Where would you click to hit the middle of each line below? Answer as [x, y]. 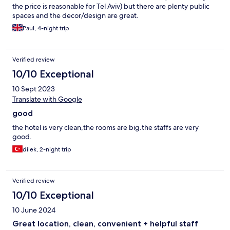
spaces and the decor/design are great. [75, 16]
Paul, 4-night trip [46, 28]
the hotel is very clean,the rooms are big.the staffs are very [106, 128]
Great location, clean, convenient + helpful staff [105, 224]
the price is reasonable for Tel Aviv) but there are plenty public [111, 6]
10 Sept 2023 [34, 89]
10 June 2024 [34, 210]
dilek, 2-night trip [47, 150]
